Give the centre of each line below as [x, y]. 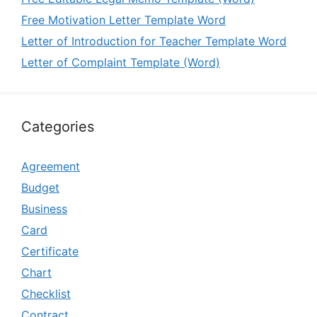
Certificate [50, 252]
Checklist [46, 294]
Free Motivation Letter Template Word [123, 20]
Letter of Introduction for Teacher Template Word [154, 41]
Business [44, 209]
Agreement [51, 167]
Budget [40, 188]
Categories [58, 127]
